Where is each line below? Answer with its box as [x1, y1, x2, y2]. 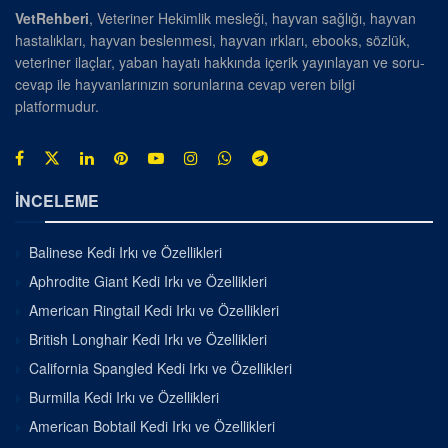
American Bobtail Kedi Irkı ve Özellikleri [29, 416, 275, 437]
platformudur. [15, 96, 99, 117]
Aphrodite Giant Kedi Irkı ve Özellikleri [29, 271, 267, 292]
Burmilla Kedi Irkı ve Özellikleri [29, 387, 219, 408]
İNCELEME [15, 189, 99, 213]
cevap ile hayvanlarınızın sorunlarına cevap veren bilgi [15, 74, 355, 95]
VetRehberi [15, 8, 89, 29]
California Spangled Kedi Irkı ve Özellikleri [29, 358, 292, 379]
